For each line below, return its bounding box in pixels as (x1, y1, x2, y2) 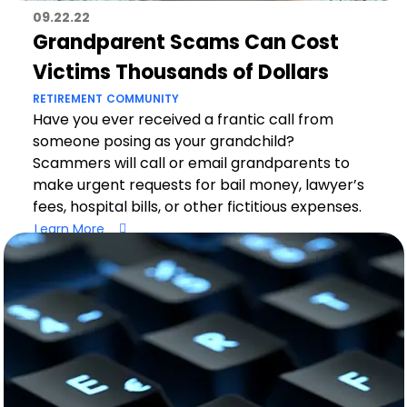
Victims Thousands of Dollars (32, 58, 329, 86)
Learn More (34, 219, 104, 238)
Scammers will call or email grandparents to (32, 153, 350, 174)
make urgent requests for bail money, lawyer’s (32, 174, 364, 195)
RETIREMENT (32, 91, 103, 106)
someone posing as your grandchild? (32, 131, 294, 152)
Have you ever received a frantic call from (32, 109, 333, 130)
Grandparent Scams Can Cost (32, 28, 339, 56)
